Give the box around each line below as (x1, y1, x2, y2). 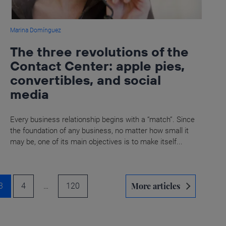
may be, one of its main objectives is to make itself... (10, 137, 183, 146)
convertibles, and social (10, 71, 161, 88)
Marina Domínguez (10, 26, 62, 34)
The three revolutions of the (10, 43, 189, 60)
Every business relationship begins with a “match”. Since (10, 115, 195, 124)
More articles (131, 180, 180, 191)
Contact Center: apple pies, (10, 57, 185, 74)
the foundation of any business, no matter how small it (10, 126, 189, 135)
